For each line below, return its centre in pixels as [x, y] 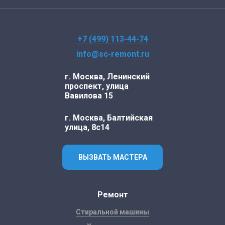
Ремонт [113, 195]
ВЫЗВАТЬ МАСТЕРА [113, 157]
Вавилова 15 [89, 96]
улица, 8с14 [87, 127]
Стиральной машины [113, 212]
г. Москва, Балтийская [109, 118]
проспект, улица [97, 86]
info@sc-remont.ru [113, 54]
